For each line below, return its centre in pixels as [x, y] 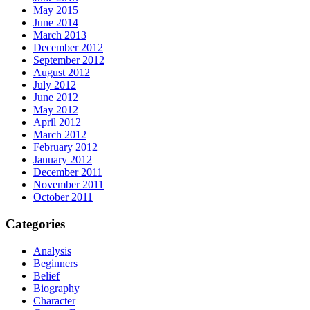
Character [54, 300]
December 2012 [68, 48]
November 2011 [69, 185]
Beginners [55, 263]
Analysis [52, 250]
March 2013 [60, 35]
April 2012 [57, 122]
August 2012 [62, 73]
